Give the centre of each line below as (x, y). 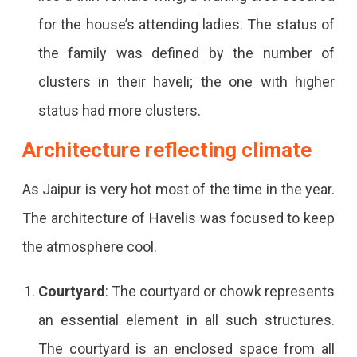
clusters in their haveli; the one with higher (186, 81)
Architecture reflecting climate (167, 149)
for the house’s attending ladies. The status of (186, 24)
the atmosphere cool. (89, 246)
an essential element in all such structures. (186, 320)
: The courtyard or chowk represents (220, 291)
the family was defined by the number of (186, 53)
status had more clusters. (119, 110)
